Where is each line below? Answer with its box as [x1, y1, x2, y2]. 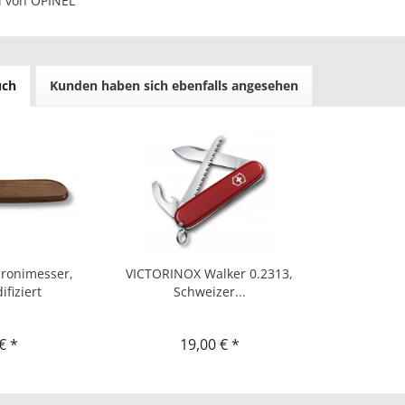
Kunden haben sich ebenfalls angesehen [50, 77, 298, 94]
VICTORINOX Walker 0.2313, [126, 265, 294, 282]
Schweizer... [173, 283, 246, 300]
